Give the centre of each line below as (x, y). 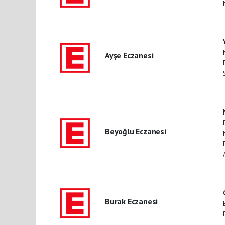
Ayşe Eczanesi (129, 55)
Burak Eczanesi (131, 201)
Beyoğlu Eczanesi (135, 131)
